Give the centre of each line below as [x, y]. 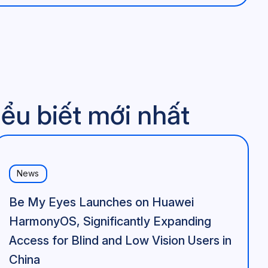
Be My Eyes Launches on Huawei [101, 202]
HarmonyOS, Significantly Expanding [110, 221]
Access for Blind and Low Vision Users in [120, 240]
